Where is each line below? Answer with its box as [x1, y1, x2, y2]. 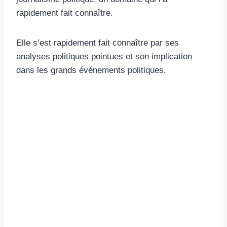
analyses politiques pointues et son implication [16, 51, 192, 61]
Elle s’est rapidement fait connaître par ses [16, 37, 179, 48]
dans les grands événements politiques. [16, 65, 166, 75]
